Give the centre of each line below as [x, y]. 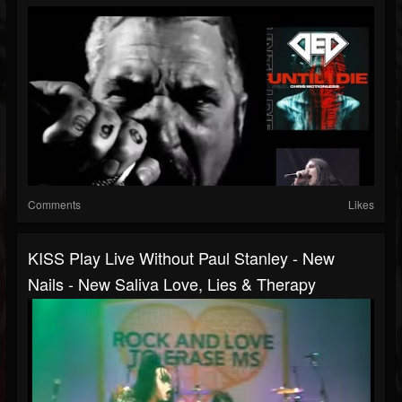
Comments [54, 205]
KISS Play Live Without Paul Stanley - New [181, 258]
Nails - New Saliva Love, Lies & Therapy [172, 284]
